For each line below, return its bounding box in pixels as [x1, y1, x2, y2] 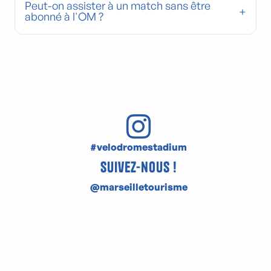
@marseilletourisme [90, 181, 188, 194]
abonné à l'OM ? [25, 10, 103, 24]
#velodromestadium [90, 141, 187, 154]
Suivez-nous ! [100, 158, 177, 177]
